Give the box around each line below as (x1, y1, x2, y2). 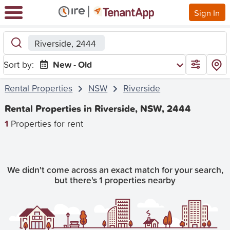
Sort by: (4, 57, 34, 71)
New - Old (53, 57, 92, 71)
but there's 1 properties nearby (54, 174, 176, 187)
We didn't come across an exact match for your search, (7, 163, 223, 177)
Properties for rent (8, 117, 84, 130)
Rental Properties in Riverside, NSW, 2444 (5, 102, 191, 116)
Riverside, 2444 (34, 36, 96, 50)
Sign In (194, 6, 220, 18)
